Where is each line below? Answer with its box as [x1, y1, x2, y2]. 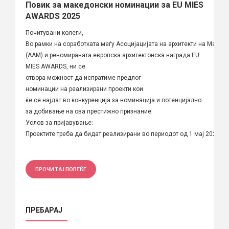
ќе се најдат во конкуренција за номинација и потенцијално [26, 96, 201, 104]
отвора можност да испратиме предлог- [26, 74, 143, 81]
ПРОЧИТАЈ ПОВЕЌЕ [35, 166, 86, 172]
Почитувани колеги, [26, 29, 83, 36]
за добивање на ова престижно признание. [26, 107, 156, 115]
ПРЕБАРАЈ [26, 205, 62, 214]
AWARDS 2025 [26, 11, 80, 21]
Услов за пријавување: [26, 119, 93, 126]
